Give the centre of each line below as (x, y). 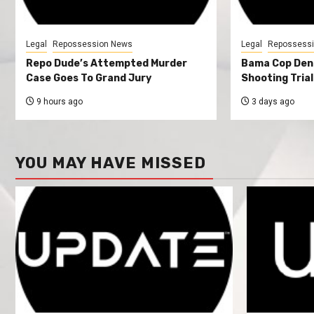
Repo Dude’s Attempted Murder (107, 63)
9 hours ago (59, 101)
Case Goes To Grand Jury (89, 78)
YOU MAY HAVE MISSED (111, 163)
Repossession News (93, 44)
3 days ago (272, 101)
